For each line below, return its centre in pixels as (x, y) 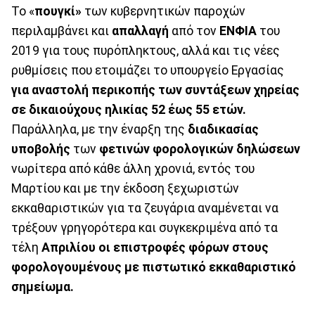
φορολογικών (193, 149)
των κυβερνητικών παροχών (163, 11)
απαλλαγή (140, 31)
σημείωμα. (43, 287)
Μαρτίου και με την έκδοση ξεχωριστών (125, 188)
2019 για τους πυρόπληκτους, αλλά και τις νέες (146, 50)
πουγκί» (58, 11)
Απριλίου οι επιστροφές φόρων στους (154, 247)
